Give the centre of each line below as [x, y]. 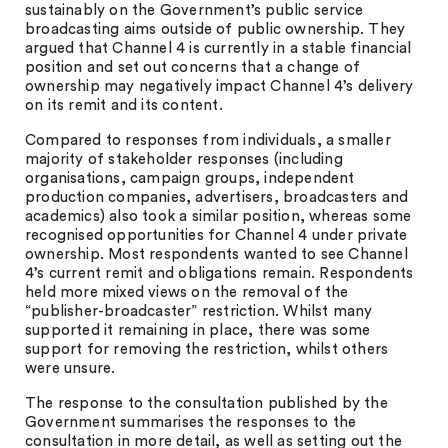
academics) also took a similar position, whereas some [218, 216]
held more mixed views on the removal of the [187, 292]
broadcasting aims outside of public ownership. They [215, 29]
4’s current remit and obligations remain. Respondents [219, 273]
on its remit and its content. [124, 105]
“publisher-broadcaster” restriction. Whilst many [199, 311]
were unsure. [70, 368]
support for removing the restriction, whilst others [207, 349]
